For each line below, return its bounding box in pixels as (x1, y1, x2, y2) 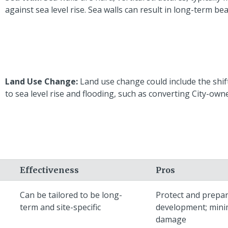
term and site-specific (20, 201, 101, 213)
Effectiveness (20, 164, 79, 175)
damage (156, 213, 186, 225)
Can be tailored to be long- (20, 189, 122, 201)
